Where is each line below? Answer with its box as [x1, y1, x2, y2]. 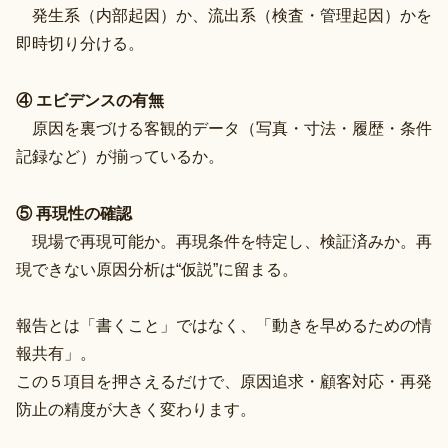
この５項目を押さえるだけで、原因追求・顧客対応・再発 [16, 373, 432, 391]
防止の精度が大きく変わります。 [16, 401, 256, 419]
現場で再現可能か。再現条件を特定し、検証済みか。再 [16, 232, 432, 250]
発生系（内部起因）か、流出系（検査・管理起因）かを [16, 6, 432, 24]
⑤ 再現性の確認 [16, 204, 132, 222]
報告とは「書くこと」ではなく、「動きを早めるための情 [16, 317, 432, 335]
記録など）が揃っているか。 [16, 147, 224, 165]
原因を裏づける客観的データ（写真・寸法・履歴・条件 [16, 119, 432, 137]
